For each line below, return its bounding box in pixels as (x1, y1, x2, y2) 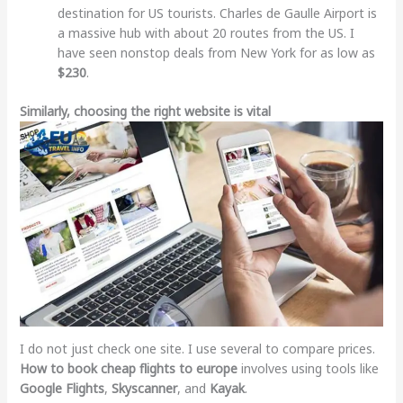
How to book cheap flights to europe (19, 359, 237, 377)
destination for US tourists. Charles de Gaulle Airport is (57, 4, 377, 22)
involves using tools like (237, 359, 379, 377)
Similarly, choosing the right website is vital (19, 103, 271, 121)
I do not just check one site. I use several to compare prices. (19, 339, 375, 357)
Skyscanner (111, 379, 177, 397)
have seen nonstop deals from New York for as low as (57, 44, 375, 62)
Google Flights (19, 379, 104, 397)
